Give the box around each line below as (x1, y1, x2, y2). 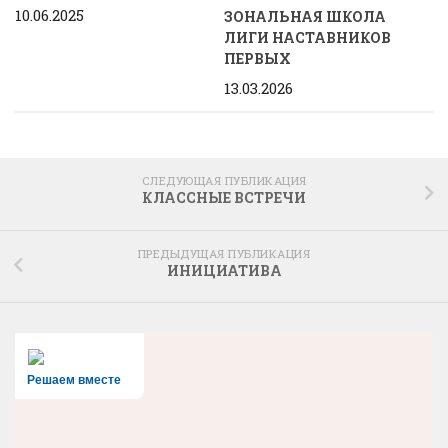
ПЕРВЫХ (224, 48, 291, 68)
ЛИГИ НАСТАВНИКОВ (224, 27, 391, 47)
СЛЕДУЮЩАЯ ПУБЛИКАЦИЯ (141, 173, 307, 189)
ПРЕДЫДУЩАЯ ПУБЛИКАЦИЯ (137, 245, 311, 261)
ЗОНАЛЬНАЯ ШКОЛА (224, 6, 386, 26)
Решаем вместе (27, 373, 121, 388)
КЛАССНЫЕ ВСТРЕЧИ (142, 188, 306, 208)
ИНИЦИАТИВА (166, 260, 282, 280)
